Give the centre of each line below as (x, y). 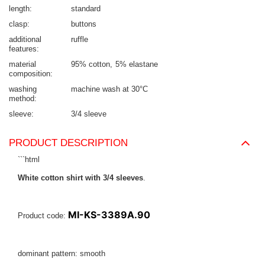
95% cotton (91, 64)
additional (25, 39)
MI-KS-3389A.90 (109, 214)
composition (30, 73)
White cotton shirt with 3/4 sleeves (80, 177)
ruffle (80, 39)
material (22, 64)
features (23, 49)
